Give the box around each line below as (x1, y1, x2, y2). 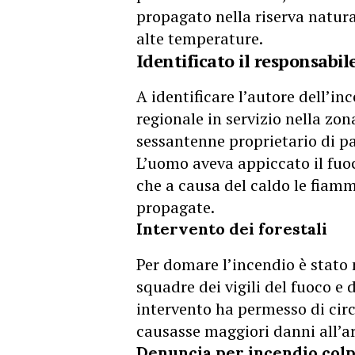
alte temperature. (136, 27, 263, 49)
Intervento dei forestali (136, 218, 327, 239)
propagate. (136, 196, 215, 218)
